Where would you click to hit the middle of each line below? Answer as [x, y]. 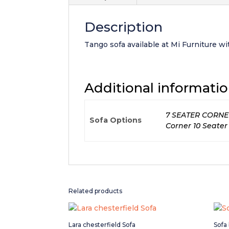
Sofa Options [115, 120]
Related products [96, 191]
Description [124, 27]
